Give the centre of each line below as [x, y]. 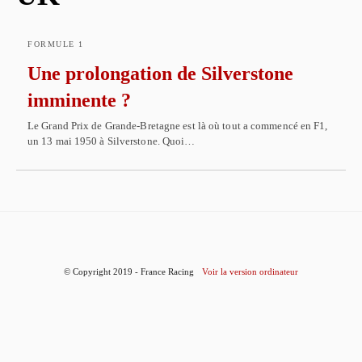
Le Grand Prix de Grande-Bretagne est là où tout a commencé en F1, [178, 126]
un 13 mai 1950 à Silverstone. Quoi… [112, 141]
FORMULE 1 [56, 44]
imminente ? [79, 100]
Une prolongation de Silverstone [160, 74]
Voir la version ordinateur [250, 271]
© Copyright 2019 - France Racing [129, 271]
